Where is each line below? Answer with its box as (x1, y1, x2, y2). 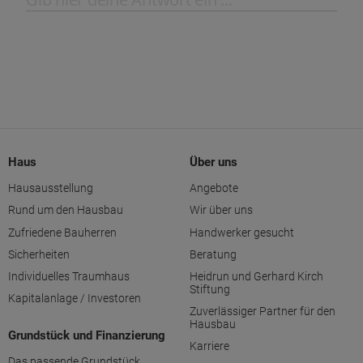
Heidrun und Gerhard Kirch (190, 269, 323, 283)
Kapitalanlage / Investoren (8, 292, 141, 305)
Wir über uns (190, 203, 253, 217)
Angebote (190, 181, 238, 195)
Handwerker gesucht (190, 225, 294, 239)
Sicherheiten (8, 247, 70, 261)
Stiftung (190, 282, 230, 296)
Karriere (190, 340, 229, 353)
